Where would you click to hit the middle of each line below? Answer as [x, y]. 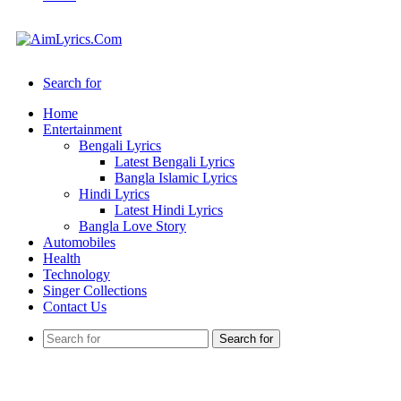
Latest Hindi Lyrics [169, 210]
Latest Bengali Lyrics [175, 162]
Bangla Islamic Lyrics [176, 178]
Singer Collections [95, 290]
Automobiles [79, 242]
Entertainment [82, 129]
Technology [77, 274]
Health [62, 258]
